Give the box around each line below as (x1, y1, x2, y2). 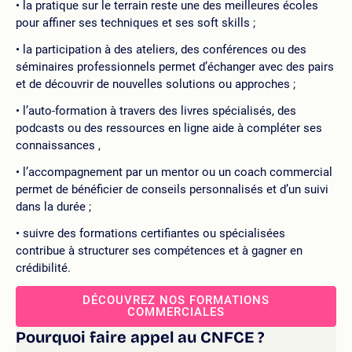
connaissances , (16, 138, 101, 152)
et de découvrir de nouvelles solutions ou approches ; (16, 77, 295, 91)
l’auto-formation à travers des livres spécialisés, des (23, 104, 296, 118)
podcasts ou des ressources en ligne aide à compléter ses (16, 121, 322, 135)
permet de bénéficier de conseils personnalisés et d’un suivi (16, 182, 328, 196)
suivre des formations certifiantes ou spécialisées (23, 226, 285, 240)
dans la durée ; (16, 200, 91, 214)
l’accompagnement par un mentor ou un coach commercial (23, 165, 332, 179)
